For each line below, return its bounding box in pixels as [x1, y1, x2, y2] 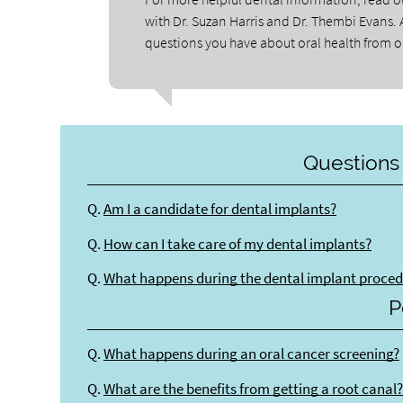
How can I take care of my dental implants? [103, 234, 372, 254]
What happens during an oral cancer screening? [103, 345, 400, 364]
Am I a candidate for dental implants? [103, 200, 337, 219]
